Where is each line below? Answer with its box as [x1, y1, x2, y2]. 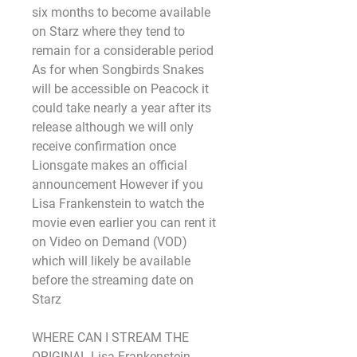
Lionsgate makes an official [32, 158, 187, 173]
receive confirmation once [32, 139, 176, 154]
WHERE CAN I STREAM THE [32, 330, 189, 345]
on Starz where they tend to [32, 24, 185, 39]
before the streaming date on [32, 273, 194, 288]
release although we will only [32, 120, 194, 135]
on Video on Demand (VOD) [32, 234, 187, 249]
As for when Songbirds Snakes [32, 62, 204, 77]
